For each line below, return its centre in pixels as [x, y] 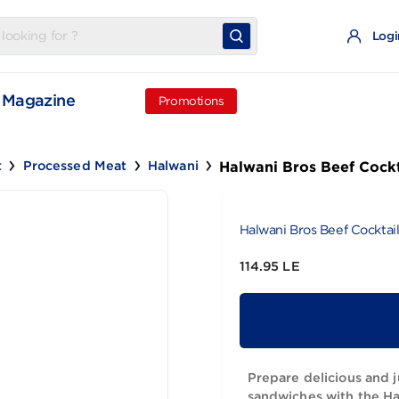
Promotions [255, 112]
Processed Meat [126, 184]
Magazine [85, 111]
